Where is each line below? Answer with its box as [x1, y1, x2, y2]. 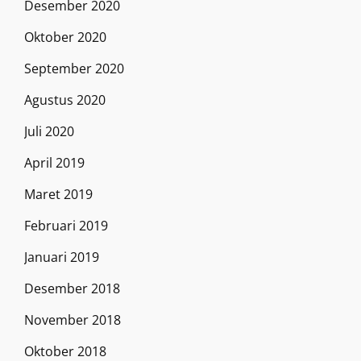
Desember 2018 [24, 279, 120, 297]
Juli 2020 [24, 122, 74, 140]
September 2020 [24, 59, 124, 77]
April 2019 [24, 153, 85, 172]
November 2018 [24, 310, 121, 329]
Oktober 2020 [24, 27, 106, 46]
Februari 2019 [24, 216, 108, 234]
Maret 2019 [24, 185, 93, 203]
